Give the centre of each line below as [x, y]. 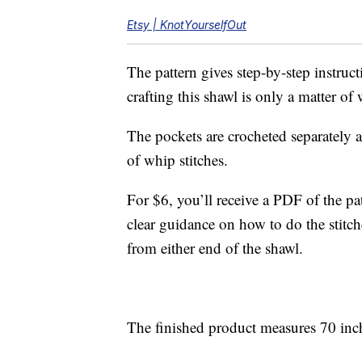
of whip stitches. [177, 160]
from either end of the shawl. [215, 248]
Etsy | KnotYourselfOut [187, 25]
